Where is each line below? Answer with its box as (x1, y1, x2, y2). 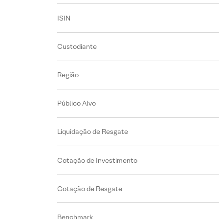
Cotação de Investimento (57, 155, 137, 165)
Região (57, 70, 79, 80)
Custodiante (57, 42, 97, 51)
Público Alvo (57, 99, 96, 108)
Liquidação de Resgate (57, 127, 128, 136)
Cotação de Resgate (57, 184, 122, 193)
